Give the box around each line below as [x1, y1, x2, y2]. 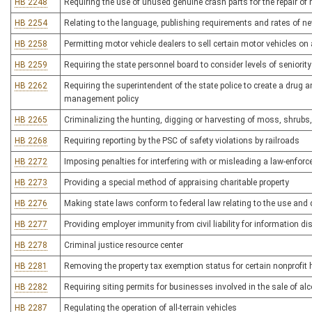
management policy [64, 94, 139, 104]
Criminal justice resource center [64, 240, 183, 250]
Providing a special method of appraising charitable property [64, 178, 289, 187]
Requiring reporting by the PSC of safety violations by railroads [64, 136, 299, 146]
